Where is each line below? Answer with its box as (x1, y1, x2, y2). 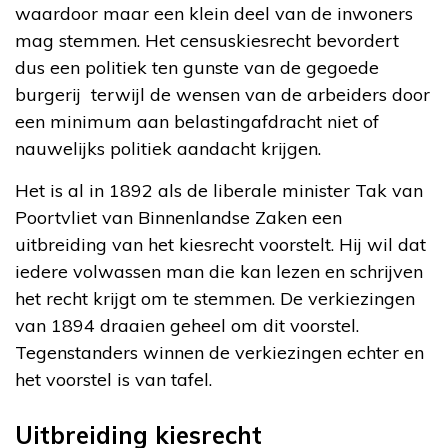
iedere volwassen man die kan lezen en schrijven (15, 259, 423, 283)
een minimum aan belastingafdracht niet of (15, 109, 379, 133)
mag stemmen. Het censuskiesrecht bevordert (15, 28, 399, 52)
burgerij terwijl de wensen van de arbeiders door (15, 82, 430, 106)
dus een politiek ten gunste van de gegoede (15, 55, 379, 79)
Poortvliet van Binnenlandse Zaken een (15, 205, 342, 229)
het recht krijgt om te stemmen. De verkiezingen (15, 286, 415, 310)
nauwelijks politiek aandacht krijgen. (15, 136, 321, 160)
